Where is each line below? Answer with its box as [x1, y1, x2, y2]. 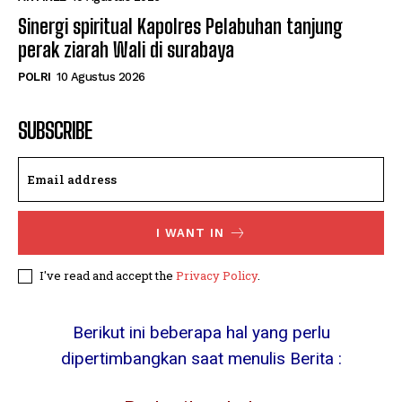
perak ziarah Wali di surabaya [18, 38, 234, 63]
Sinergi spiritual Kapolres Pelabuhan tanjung [18, 14, 343, 39]
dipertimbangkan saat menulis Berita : [60, 348, 342, 370]
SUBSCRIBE [18, 118, 92, 144]
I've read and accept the [39, 267, 176, 284]
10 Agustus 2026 [57, 70, 145, 84]
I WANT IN [155, 226, 224, 240]
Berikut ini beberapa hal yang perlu [72, 322, 330, 344]
